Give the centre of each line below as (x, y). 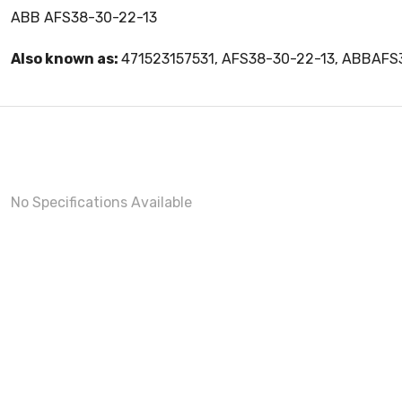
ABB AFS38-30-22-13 (84, 18)
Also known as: (66, 59)
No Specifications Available (101, 203)
